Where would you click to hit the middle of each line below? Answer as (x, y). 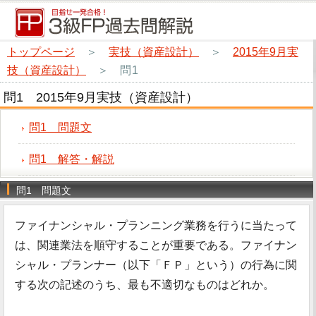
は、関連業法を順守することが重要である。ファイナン (156, 245)
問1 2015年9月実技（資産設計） (101, 97)
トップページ (41, 52)
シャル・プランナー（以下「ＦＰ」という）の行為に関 (156, 265)
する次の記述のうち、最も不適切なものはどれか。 (145, 285)
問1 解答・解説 (72, 159)
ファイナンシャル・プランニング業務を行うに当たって (156, 225)
